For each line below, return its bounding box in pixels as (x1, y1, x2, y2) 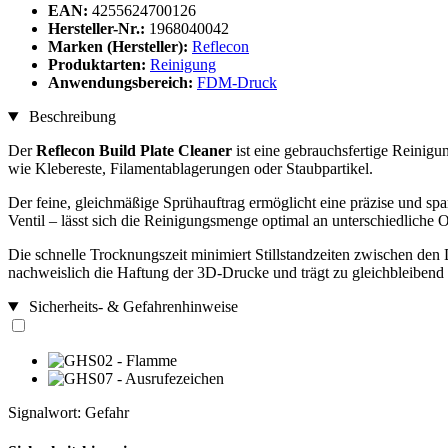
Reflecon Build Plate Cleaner (36, 142, 232, 160)
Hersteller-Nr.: (48, 20, 145, 38)
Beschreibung (24, 108, 116, 126)
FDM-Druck (197, 74, 277, 92)
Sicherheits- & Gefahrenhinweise (24, 298, 238, 316)
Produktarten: (48, 56, 150, 74)
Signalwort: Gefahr (8, 404, 129, 422)
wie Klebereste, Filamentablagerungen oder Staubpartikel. (8, 160, 373, 178)
